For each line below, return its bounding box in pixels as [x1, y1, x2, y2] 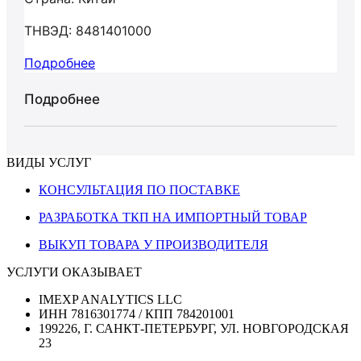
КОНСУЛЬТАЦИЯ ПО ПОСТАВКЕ [39, 183, 240, 197]
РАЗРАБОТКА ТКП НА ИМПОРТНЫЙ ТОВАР [39, 210, 307, 224]
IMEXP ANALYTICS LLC [39, 293, 182, 306]
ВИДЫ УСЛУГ [6, 156, 91, 169]
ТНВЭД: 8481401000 [24, 23, 151, 39]
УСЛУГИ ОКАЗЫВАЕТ [6, 265, 142, 279]
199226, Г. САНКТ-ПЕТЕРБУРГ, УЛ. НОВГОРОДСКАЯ [39, 322, 349, 335]
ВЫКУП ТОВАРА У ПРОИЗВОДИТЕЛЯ [39, 238, 268, 251]
